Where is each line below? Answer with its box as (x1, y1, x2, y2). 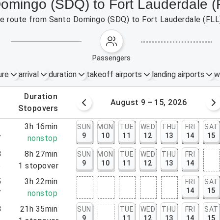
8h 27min (25, 149, 58, 159)
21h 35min (20, 204, 58, 214)
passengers (97, 54, 131, 62)
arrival (18, 70, 39, 79)
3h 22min (25, 177, 58, 186)
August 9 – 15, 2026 (110, 98, 187, 107)
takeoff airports (86, 70, 142, 79)
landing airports (151, 70, 204, 79)
